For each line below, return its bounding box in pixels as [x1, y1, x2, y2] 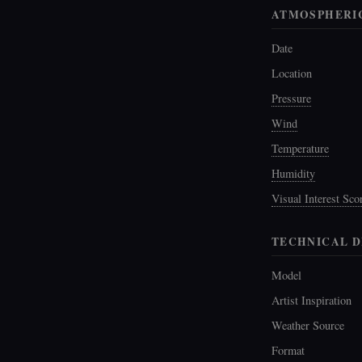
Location [271, 65, 312, 81]
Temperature [271, 140, 329, 156]
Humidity [271, 165, 315, 181]
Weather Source [271, 318, 344, 334]
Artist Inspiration [271, 293, 351, 309]
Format [271, 343, 305, 359]
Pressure [271, 90, 311, 106]
